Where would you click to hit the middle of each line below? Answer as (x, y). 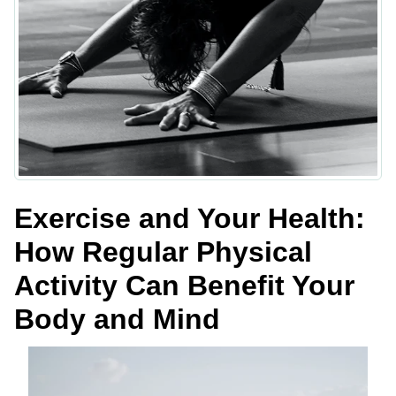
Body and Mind (117, 320)
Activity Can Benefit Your (184, 286)
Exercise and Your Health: (190, 219)
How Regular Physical (163, 252)
